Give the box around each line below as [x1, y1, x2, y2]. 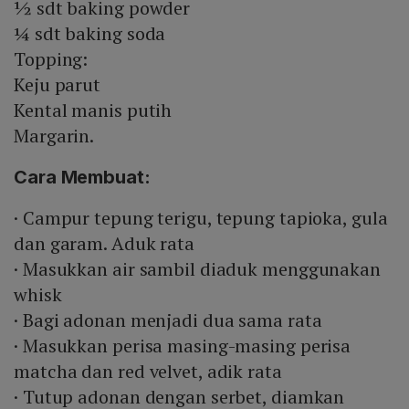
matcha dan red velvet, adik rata [14, 359, 282, 384]
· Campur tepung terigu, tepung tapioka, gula [14, 205, 388, 231]
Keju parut [14, 72, 100, 98]
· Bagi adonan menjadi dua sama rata [14, 308, 322, 333]
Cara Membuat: [14, 166, 151, 189]
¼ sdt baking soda [14, 21, 166, 47]
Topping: [14, 47, 89, 72]
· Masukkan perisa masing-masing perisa [14, 333, 351, 359]
